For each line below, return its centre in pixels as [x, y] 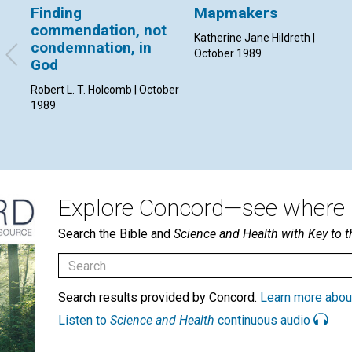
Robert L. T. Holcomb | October [105, 90]
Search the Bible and [116, 234]
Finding [56, 13]
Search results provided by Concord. [159, 298]
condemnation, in [91, 48]
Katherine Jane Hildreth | [255, 38]
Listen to [84, 321]
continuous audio [264, 321]
